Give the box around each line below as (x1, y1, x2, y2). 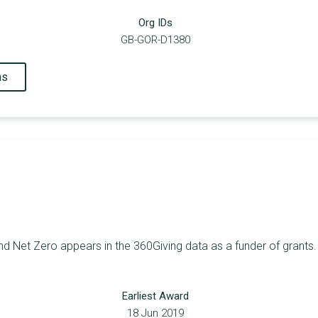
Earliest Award (122, 289, 190, 302)
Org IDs (138, 16, 173, 30)
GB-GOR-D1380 (121, 33, 191, 47)
